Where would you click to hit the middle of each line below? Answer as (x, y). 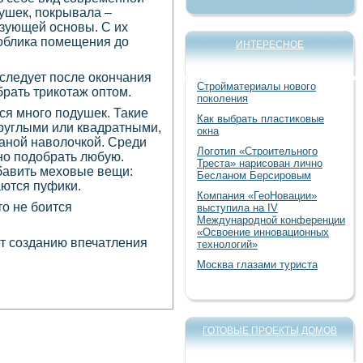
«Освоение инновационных (263, 232)
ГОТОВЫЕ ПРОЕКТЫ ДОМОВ (270, 331)
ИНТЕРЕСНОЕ (270, 45)
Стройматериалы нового (256, 86)
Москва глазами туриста (257, 265)
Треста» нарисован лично (260, 163)
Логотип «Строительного (257, 151)
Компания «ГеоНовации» (257, 196)
